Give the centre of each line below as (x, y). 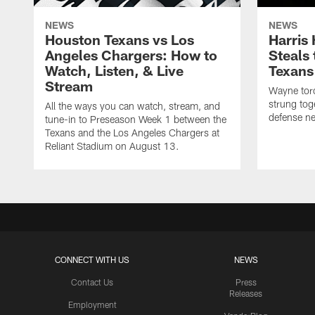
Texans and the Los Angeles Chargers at (132, 133)
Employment (92, 305)
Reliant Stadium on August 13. (112, 146)
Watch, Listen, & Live (114, 71)
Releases (246, 294)
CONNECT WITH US (92, 260)
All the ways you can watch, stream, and (133, 106)
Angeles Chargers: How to (131, 55)
